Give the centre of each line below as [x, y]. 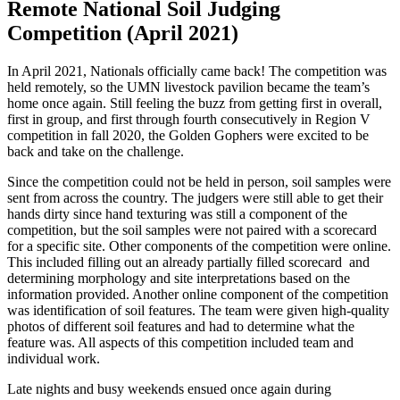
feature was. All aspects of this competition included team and [180, 342]
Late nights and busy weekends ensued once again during [169, 388]
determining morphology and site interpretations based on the [179, 278]
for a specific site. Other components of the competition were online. [199, 246]
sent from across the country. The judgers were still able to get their [195, 197]
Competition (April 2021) [123, 33]
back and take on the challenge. [97, 151]
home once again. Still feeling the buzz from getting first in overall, [195, 103]
